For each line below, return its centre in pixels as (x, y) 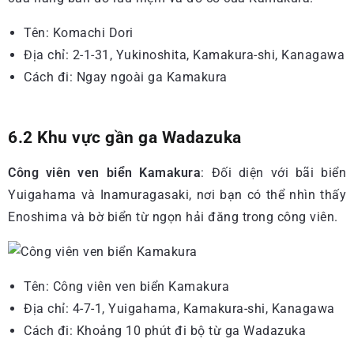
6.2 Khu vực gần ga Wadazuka (125, 137)
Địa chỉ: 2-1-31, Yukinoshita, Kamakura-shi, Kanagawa (184, 55)
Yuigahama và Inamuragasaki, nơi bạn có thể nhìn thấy (177, 194)
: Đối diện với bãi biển (274, 172)
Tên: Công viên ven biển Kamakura (126, 286)
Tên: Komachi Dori (79, 32)
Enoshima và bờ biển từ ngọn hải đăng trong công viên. (173, 217)
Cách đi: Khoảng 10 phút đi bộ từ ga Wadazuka (165, 330)
